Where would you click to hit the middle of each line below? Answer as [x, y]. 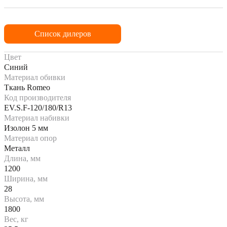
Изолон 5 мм [26, 128]
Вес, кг [16, 219]
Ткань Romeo [27, 87]
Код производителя [37, 97]
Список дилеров [63, 33]
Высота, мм [24, 199]
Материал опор [30, 138]
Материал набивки [37, 118]
